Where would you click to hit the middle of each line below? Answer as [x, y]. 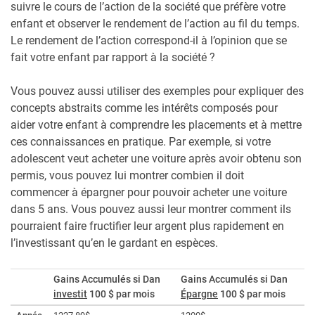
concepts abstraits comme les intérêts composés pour [144, 108]
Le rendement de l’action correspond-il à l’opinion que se [149, 41]
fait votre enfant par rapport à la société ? [113, 58]
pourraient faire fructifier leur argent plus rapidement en [147, 226]
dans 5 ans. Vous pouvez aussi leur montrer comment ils [151, 210]
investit [70, 294]
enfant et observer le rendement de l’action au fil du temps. [155, 24]
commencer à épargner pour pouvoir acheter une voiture [149, 193]
